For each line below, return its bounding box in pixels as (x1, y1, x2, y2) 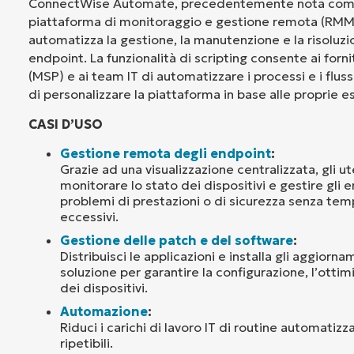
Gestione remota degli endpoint (60, 145, 271, 161)
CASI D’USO (28, 115, 103, 132)
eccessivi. (60, 208, 119, 224)
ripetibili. (60, 334, 113, 351)
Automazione (60, 303, 148, 319)
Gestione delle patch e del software (60, 232, 293, 248)
